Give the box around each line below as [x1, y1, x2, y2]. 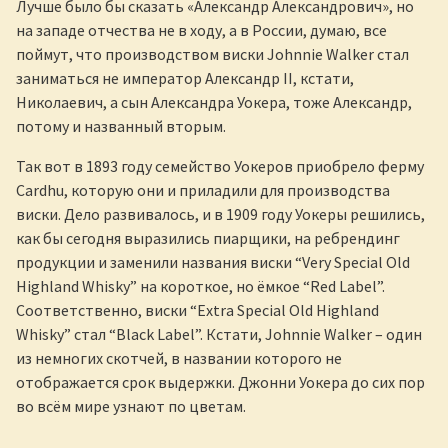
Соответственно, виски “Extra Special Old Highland [16, 299, 379, 320]
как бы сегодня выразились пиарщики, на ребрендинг [16, 227, 400, 248]
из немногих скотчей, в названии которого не [16, 347, 342, 368]
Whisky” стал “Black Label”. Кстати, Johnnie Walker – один [16, 323, 422, 344]
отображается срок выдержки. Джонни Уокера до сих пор [16, 371, 425, 392]
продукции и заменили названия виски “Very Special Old [16, 251, 410, 272]
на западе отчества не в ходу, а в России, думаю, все [16, 19, 387, 40]
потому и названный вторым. [16, 115, 226, 136]
